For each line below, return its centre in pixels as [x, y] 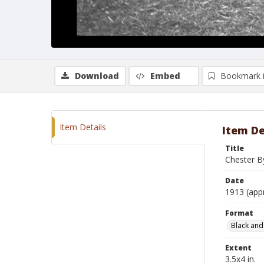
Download [97, 76]
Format [239, 213]
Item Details [83, 127]
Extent [238, 248]
